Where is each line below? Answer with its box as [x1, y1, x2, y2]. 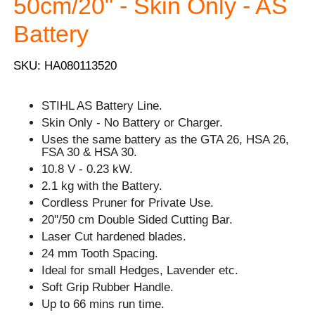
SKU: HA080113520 [13, 58, 117, 72]
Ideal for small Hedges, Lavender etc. [41, 263, 239, 277]
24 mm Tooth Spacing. [41, 246, 159, 260]
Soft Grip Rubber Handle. [41, 280, 174, 294]
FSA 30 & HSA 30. [41, 145, 138, 159]
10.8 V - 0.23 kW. [41, 162, 134, 176]
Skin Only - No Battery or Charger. [41, 115, 224, 129]
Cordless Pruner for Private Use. [41, 195, 214, 210]
